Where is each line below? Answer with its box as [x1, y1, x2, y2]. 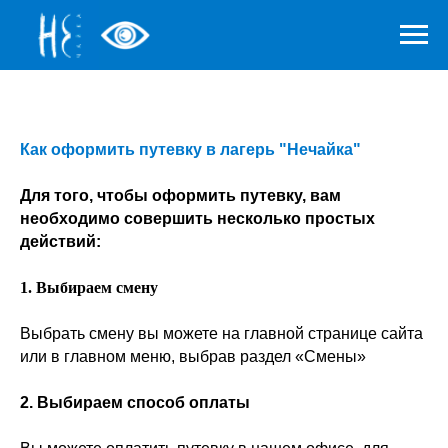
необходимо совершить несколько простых [20, 210, 375, 227]
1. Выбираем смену [20, 279, 158, 296]
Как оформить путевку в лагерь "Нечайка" [20, 141, 361, 158]
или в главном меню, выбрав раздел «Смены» [20, 348, 366, 365]
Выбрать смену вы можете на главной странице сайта [20, 325, 423, 342]
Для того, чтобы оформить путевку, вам [20, 187, 341, 204]
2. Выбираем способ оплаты [20, 394, 250, 411]
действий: [20, 233, 101, 250]
